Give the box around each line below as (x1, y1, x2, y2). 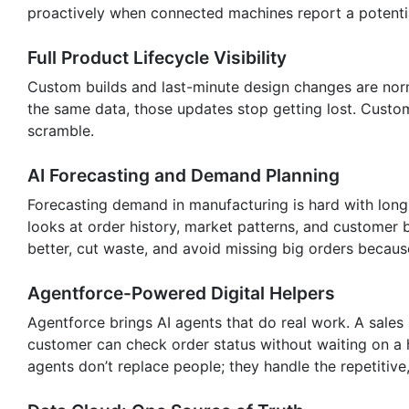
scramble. (27, 121, 94, 140)
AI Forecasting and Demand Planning (27, 163, 340, 186)
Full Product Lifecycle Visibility (27, 46, 287, 68)
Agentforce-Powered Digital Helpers (27, 281, 335, 304)
